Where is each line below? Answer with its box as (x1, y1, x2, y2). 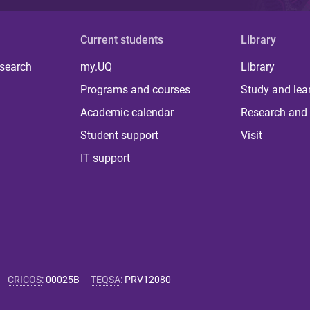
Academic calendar (80, 105, 174, 119)
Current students (80, 33, 164, 46)
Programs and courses (80, 82, 191, 96)
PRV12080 (125, 273, 171, 285)
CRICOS (8, 273, 42, 285)
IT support (80, 151, 131, 165)
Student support (80, 128, 159, 142)
